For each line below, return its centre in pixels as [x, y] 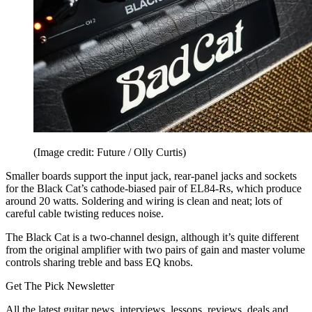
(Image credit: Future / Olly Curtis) [110, 152]
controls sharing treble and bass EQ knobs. [99, 262]
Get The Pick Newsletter [60, 286]
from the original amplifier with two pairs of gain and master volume [155, 249]
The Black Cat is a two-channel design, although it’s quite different [152, 237]
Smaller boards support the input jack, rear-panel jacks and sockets [151, 175]
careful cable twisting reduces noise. [85, 213]
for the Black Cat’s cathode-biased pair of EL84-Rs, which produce [154, 188]
